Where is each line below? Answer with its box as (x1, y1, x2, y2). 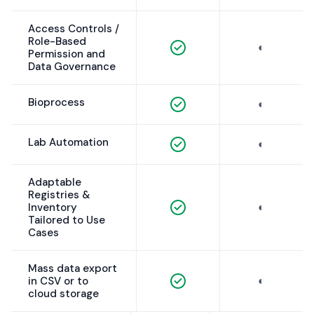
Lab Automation (28, 135, 109, 150)
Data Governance (28, 60, 116, 74)
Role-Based (28, 34, 86, 49)
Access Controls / (28, 22, 119, 36)
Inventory (28, 200, 77, 215)
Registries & (28, 188, 90, 203)
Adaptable (28, 175, 81, 190)
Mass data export (28, 261, 117, 276)
